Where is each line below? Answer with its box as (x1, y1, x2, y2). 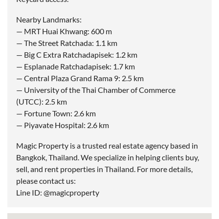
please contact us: (16, 176, 76, 186)
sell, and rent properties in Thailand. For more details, (16, 164, 193, 174)
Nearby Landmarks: (16, 15, 82, 24)
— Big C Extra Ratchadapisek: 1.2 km (16, 50, 137, 60)
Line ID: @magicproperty (16, 188, 99, 197)
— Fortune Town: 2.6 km (16, 109, 96, 118)
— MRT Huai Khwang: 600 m (16, 26, 112, 36)
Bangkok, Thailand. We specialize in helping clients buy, (16, 153, 199, 162)
